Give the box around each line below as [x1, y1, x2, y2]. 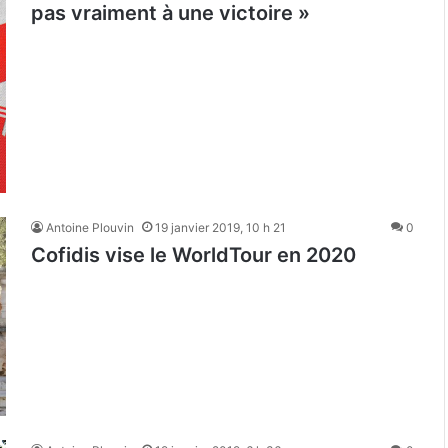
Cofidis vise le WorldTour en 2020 [31, 242, 356, 267]
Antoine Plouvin [46, 219, 134, 235]
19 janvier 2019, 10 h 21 [155, 219, 286, 235]
